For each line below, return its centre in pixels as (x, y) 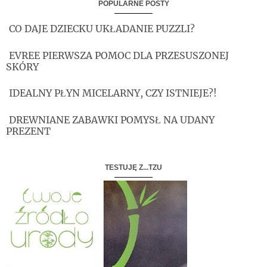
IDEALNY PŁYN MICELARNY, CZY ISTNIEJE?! (113, 93)
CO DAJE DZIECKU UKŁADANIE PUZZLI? (102, 29)
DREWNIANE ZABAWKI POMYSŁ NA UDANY (112, 119)
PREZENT (28, 131)
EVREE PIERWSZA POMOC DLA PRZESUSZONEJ (119, 55)
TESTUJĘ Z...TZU (133, 168)
